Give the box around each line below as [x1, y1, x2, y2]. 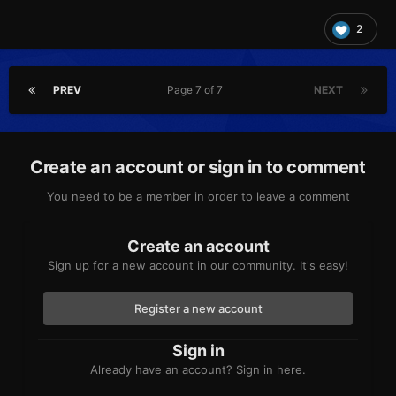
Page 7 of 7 [167, 83, 228, 97]
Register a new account [133, 301, 263, 316]
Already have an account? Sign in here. [90, 362, 306, 377]
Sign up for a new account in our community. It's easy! [48, 258, 348, 273]
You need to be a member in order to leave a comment [46, 189, 350, 204]
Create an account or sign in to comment [30, 156, 366, 179]
